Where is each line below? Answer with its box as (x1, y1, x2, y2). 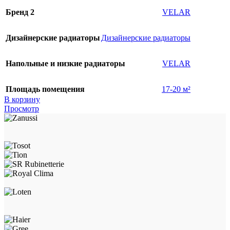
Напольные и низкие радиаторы (6, 59, 125, 68)
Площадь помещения (6, 85, 85, 94)
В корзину (4, 95, 40, 104)
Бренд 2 (6, 8, 34, 17)
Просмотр (4, 104, 39, 113)
